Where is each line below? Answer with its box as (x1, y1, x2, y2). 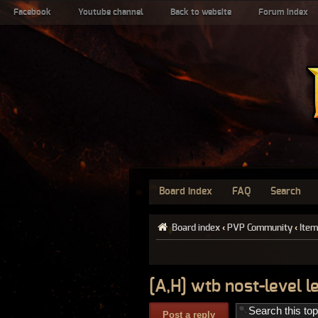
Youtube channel (78, 8, 143, 16)
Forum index (258, 8, 308, 16)
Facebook (13, 8, 51, 16)
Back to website (170, 8, 231, 16)
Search (270, 187, 301, 197)
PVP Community (226, 223, 292, 233)
